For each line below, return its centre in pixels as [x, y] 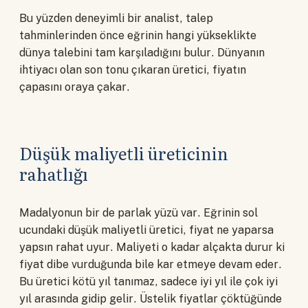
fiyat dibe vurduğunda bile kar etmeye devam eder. [151, 265]
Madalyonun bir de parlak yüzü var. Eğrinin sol [139, 213]
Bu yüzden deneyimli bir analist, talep [116, 19]
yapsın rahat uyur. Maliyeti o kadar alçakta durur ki [152, 247]
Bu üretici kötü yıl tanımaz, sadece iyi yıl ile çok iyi [148, 282]
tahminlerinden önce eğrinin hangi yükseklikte [138, 36]
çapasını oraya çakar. [75, 87]
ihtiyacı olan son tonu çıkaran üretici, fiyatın [133, 70]
